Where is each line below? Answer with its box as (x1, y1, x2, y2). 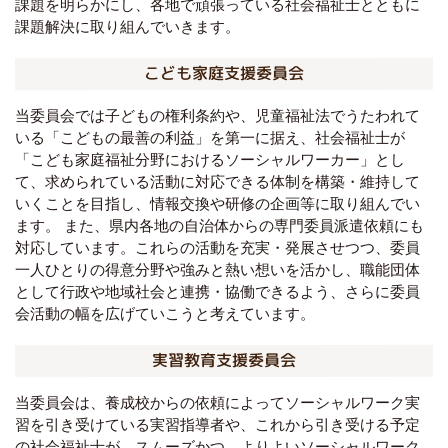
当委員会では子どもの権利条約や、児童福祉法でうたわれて (15, 107, 420, 125)
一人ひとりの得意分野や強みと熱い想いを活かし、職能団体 (15, 261, 420, 279)
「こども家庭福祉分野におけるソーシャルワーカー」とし (15, 151, 405, 169)
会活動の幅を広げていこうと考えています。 (15, 305, 315, 323)
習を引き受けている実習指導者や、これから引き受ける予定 (15, 415, 420, 433)
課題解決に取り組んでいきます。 (15, 18, 240, 36)
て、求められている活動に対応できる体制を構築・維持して (15, 173, 420, 191)
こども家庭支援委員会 (143, 62, 305, 85)
